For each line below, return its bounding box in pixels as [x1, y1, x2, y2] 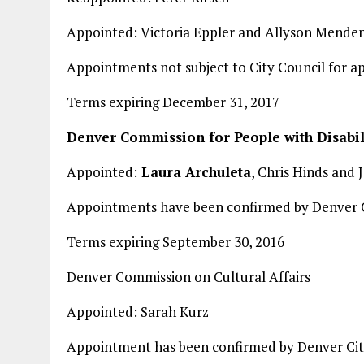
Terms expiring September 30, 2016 [67, 232, 284, 251]
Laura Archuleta [137, 162, 251, 181]
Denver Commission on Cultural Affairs [67, 267, 310, 286]
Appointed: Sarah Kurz [67, 302, 209, 321]
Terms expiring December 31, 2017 [67, 93, 279, 111]
